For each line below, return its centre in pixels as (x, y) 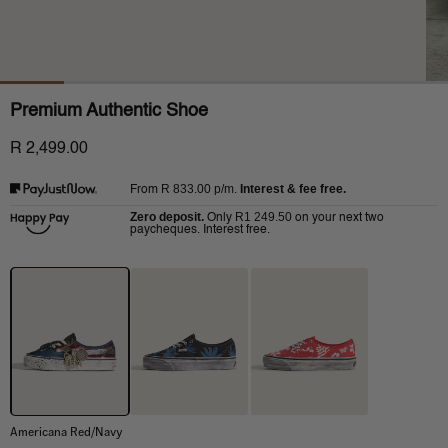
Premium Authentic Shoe (109, 110)
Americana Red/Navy (66, 432)
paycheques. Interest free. (200, 230)
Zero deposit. (167, 217)
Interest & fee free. (293, 189)
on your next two (339, 218)
